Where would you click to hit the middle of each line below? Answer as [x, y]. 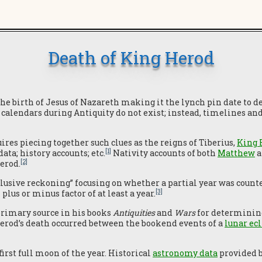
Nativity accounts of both [164, 153]
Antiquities [134, 213]
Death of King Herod [131, 58]
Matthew [236, 153]
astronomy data [185, 253]
